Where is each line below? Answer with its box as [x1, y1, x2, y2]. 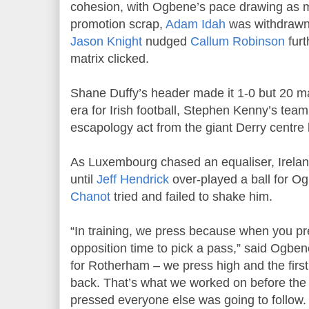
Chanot [70, 189, 110, 203]
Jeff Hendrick [97, 172, 169, 186]
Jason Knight [70, 34, 142, 48]
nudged [142, 34, 190, 48]
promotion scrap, [70, 17, 166, 31]
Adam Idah [166, 17, 226, 31]
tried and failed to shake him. [110, 189, 272, 203]
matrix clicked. [70, 51, 149, 66]
